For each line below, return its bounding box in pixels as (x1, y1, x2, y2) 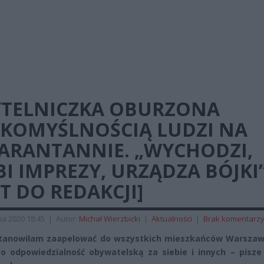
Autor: (56, 213, 79, 224)
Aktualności (151, 213, 192, 224)
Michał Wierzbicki (79, 213, 140, 224)
